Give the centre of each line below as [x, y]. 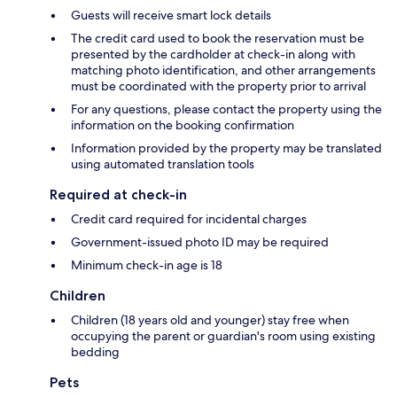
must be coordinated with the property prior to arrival [218, 86]
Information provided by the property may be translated [226, 148]
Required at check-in [118, 195]
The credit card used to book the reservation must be [218, 39]
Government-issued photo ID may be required [200, 242]
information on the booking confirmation [183, 125]
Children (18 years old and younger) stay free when [210, 320]
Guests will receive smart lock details [171, 16]
